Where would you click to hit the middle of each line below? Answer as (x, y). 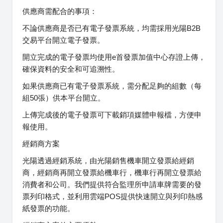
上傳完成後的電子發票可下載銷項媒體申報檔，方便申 (112, 114)
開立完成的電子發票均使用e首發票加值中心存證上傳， (114, 57)
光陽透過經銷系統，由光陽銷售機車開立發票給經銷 (108, 160)
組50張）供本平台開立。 (64, 98)
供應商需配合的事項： (60, 11)
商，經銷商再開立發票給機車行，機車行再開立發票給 (112, 172)
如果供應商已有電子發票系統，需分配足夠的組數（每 (112, 86)
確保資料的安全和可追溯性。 (71, 69)
